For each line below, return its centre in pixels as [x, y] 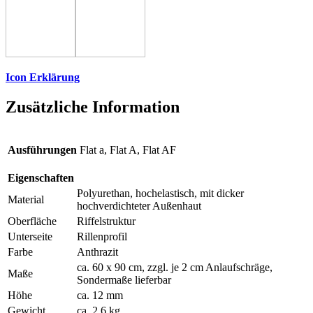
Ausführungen [42, 150]
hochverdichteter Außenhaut [139, 206]
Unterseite [30, 237]
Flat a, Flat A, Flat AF [128, 150]
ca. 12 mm [100, 296]
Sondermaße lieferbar [124, 280]
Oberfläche [32, 221]
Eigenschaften [41, 178]
